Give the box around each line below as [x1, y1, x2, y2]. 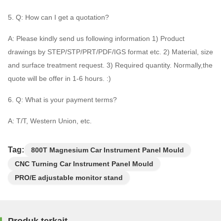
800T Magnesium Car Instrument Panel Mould [31, 146, 184, 154]
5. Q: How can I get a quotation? [8, 13, 109, 22]
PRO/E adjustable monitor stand [15, 174, 123, 182]
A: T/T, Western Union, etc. [8, 117, 92, 125]
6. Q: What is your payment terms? [8, 96, 117, 104]
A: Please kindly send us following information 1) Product [8, 35, 184, 43]
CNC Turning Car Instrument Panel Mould [15, 160, 153, 168]
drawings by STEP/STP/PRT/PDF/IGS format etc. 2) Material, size [8, 48, 213, 56]
